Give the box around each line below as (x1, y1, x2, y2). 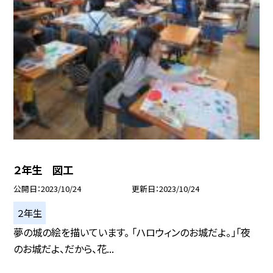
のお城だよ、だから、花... (13, 241, 115, 256)
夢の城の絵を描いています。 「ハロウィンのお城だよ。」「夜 (13, 225, 251, 239)
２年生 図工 (13, 161, 74, 177)
